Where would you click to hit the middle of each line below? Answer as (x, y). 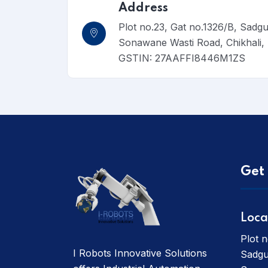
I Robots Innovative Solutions (140, 253)
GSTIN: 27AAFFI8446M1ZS (182, 58)
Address (143, 8)
